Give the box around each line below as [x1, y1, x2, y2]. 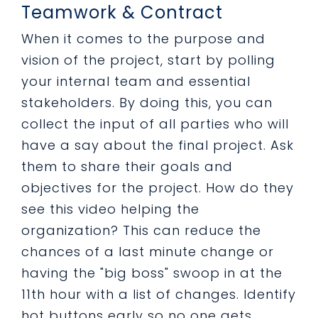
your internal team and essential [21, 72, 251, 90]
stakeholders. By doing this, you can [21, 94, 273, 111]
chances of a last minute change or [21, 243, 274, 261]
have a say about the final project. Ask [21, 136, 294, 154]
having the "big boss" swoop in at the [21, 264, 283, 282]
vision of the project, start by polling [21, 51, 275, 69]
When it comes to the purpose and [21, 30, 265, 48]
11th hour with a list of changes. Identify [21, 285, 296, 303]
